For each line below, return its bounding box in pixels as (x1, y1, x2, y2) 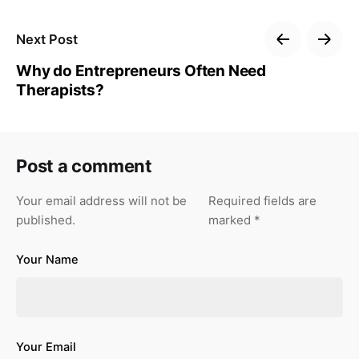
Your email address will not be (16, 193, 187, 209)
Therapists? (16, 81, 104, 100)
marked (208, 212, 254, 228)
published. (16, 212, 75, 228)
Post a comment (16, 155, 152, 177)
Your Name (16, 252, 79, 268)
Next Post (16, 30, 78, 47)
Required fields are (208, 193, 317, 209)
